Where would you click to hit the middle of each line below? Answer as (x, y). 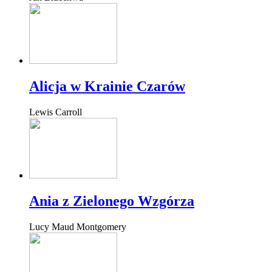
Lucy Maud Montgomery (78, 227)
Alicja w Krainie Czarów (107, 87)
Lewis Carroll (56, 112)
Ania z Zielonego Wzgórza (112, 201)
